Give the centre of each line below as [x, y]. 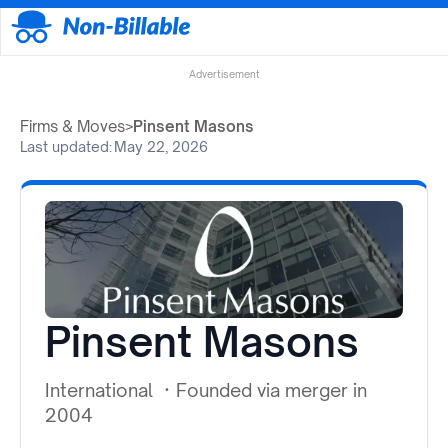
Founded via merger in [271, 389]
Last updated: [66, 147]
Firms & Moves [72, 127]
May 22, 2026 [161, 147]
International [101, 389]
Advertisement [224, 74]
